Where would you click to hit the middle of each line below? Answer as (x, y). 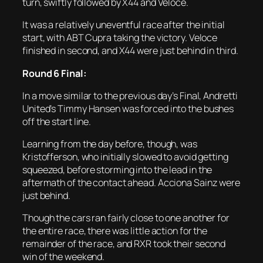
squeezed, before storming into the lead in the (117, 170)
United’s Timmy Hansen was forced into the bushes (128, 108)
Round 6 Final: (55, 73)
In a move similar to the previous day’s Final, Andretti (130, 95)
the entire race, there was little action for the (115, 231)
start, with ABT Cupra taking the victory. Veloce (120, 38)
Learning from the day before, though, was (110, 144)
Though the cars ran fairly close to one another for (126, 218)
